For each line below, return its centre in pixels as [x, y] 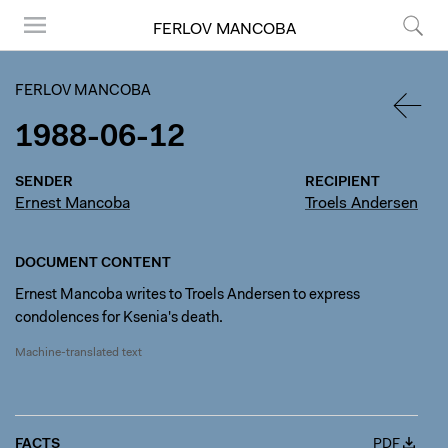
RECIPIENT [342, 183]
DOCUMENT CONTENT [93, 264]
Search [410, 59]
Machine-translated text [78, 353]
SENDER [44, 183]
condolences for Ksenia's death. [120, 318]
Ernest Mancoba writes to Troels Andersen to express [187, 295]
